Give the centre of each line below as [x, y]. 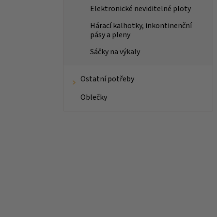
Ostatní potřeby [107, 79]
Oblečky [93, 98]
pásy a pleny [110, 35]
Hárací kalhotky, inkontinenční [141, 26]
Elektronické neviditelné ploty [140, 9]
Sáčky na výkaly [115, 52]
